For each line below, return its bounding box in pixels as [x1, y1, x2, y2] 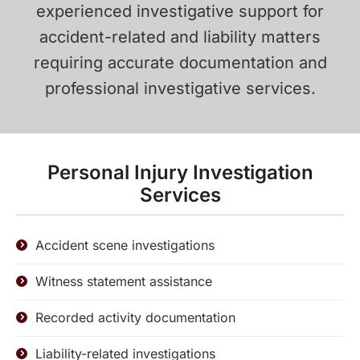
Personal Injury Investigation [47, 161, 313, 184]
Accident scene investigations [35, 237, 215, 253]
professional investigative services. [44, 79, 316, 98]
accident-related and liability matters [39, 27, 321, 47]
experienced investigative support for [36, 2, 324, 21]
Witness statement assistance [35, 273, 212, 289]
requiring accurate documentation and [33, 53, 327, 72]
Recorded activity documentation [35, 309, 235, 325]
